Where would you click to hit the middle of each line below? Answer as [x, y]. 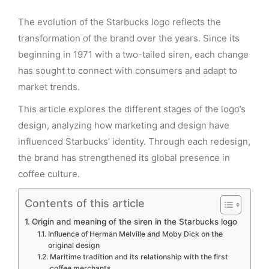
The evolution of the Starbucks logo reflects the [119, 22]
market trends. [49, 87]
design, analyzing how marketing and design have [124, 125]
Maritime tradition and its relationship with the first [139, 257]
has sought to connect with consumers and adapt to [128, 71]
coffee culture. [49, 174]
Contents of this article [85, 203]
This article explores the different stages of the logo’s [132, 109]
